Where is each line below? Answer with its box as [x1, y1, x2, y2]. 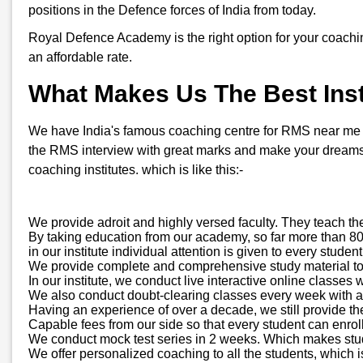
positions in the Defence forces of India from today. [28, 2, 319, 17]
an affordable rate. [28, 49, 135, 64]
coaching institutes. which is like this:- [28, 162, 243, 177]
